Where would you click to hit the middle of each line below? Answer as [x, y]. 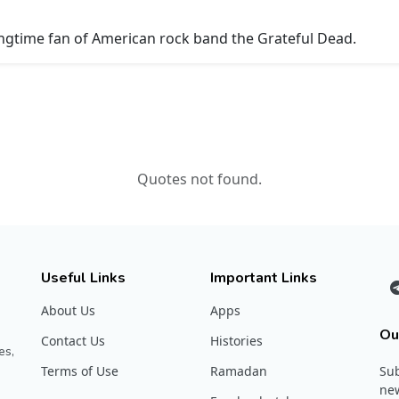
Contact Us [73, 341]
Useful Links [83, 278]
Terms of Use [80, 371]
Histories [236, 341]
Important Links [264, 278]
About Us [68, 311]
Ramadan [239, 371]
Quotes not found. [199, 179]
